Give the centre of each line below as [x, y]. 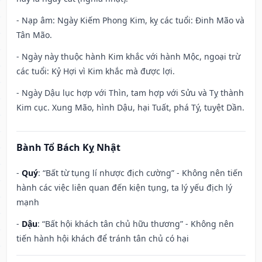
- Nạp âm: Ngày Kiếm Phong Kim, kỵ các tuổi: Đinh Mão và [130, 20]
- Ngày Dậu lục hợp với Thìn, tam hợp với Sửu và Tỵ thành [130, 93]
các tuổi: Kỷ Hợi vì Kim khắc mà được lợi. [96, 71]
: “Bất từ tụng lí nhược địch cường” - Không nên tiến [140, 173]
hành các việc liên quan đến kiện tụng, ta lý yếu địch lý [124, 188]
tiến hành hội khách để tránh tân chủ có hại [103, 239]
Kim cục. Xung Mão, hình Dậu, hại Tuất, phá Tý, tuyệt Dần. [130, 108]
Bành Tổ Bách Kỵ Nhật [68, 148]
